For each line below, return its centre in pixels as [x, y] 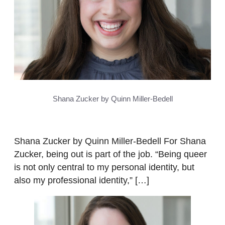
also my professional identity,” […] [82, 181]
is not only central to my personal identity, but [104, 167]
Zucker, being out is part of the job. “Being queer [110, 154]
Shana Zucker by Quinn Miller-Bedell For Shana [110, 141]
